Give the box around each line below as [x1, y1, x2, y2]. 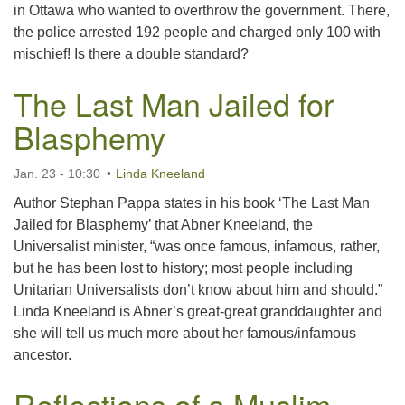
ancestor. [14, 347, 71, 363]
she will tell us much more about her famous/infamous [14, 325, 356, 341]
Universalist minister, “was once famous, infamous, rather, [14, 239, 380, 254]
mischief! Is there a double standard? [14, 46, 249, 61]
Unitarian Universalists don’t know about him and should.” [14, 282, 382, 297]
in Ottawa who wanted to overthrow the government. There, [14, 3, 390, 18]
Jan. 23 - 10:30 [14, 166, 100, 181]
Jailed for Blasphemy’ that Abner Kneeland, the [14, 217, 313, 232]
